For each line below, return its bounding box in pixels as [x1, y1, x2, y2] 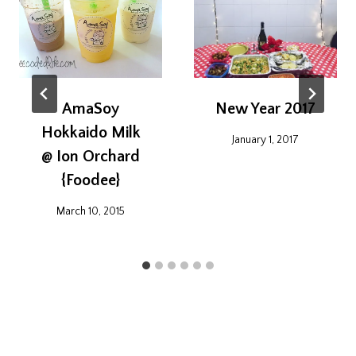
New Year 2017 [215, 100, 315, 118]
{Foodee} [61, 172, 120, 190]
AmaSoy [62, 100, 119, 118]
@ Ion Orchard [41, 148, 140, 166]
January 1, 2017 [232, 133, 299, 146]
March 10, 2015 [56, 204, 125, 218]
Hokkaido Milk [41, 124, 141, 142]
